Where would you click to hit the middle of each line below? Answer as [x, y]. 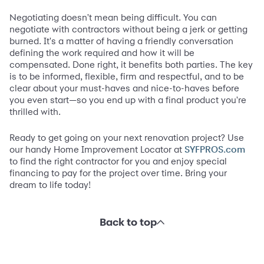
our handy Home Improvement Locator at [97, 150]
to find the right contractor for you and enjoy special [118, 161]
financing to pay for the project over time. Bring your [118, 173]
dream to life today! [50, 185]
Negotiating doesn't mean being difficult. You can [113, 18]
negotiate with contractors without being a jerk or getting [128, 29]
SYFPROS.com [215, 150]
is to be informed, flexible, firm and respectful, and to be [127, 77]
